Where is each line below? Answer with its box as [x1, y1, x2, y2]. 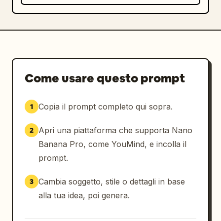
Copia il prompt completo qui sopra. [38, 102, 173, 111]
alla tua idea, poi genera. [38, 190, 130, 200]
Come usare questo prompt [25, 71, 185, 86]
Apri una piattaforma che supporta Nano [38, 125, 192, 135]
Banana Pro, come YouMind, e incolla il [38, 139, 186, 149]
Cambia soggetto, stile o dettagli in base [38, 177, 185, 186]
